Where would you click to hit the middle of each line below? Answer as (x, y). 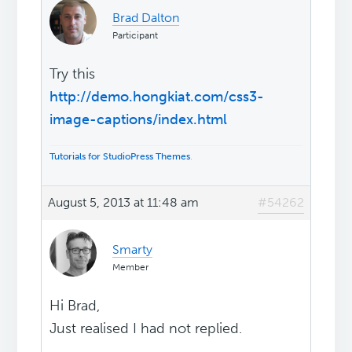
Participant (136, 36)
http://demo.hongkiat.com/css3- (157, 97)
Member (131, 268)
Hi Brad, (75, 306)
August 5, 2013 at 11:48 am (124, 203)
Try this (73, 74)
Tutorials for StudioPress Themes (120, 157)
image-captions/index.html (139, 120)
